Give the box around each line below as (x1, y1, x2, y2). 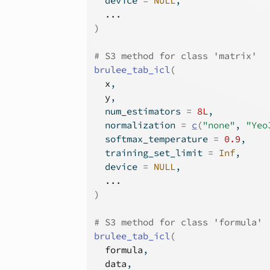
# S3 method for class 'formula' (94, 216, 263, 228)
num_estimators (94, 105, 187, 117)
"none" (202, 119, 236, 131)
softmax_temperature (94, 133, 214, 145)
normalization (94, 119, 181, 131)
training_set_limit (94, 147, 209, 159)
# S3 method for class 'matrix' (94, 50, 257, 61)
